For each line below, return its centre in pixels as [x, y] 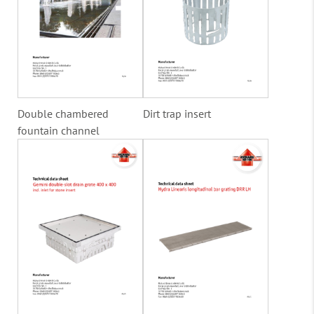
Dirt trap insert [177, 114]
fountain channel [59, 131]
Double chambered [63, 114]
